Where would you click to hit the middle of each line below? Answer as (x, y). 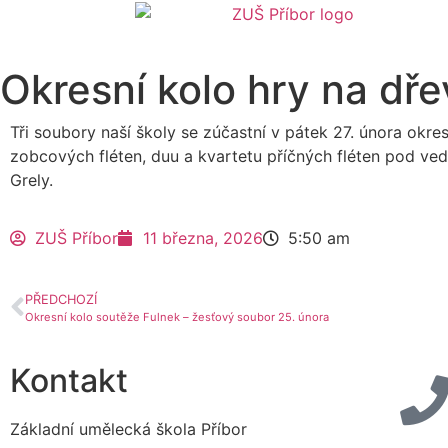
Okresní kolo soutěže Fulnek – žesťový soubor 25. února (177, 317)
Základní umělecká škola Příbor (128, 429)
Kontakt (69, 381)
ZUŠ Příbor (76, 238)
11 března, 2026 (203, 238)
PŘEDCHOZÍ (61, 300)
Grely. (31, 180)
